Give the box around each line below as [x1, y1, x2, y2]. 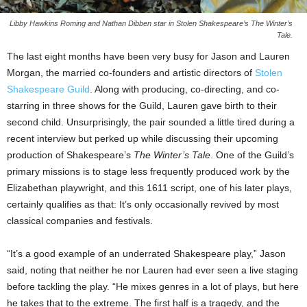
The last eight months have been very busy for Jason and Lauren [7, 51, 290, 62]
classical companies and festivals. [7, 215, 153, 227]
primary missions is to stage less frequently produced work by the [7, 166, 290, 177]
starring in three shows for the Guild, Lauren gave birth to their [7, 100, 277, 112]
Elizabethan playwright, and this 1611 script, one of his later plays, [7, 182, 292, 194]
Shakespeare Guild [7, 84, 90, 95]
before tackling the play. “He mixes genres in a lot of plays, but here [7, 281, 299, 293]
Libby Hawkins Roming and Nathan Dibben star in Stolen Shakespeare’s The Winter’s [10, 19, 293, 28]
